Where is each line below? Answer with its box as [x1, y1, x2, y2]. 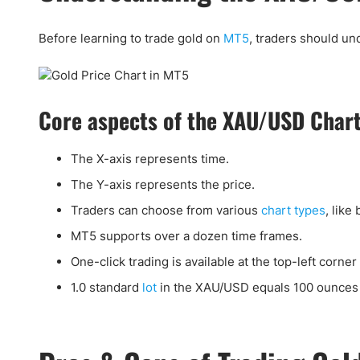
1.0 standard [71, 280, 142, 295]
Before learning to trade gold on [39, 31, 223, 46]
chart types [261, 202, 325, 218]
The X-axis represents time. [71, 151, 229, 166]
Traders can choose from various [71, 202, 261, 218]
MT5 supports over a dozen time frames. [71, 228, 302, 243]
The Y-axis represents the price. [71, 177, 255, 192]
